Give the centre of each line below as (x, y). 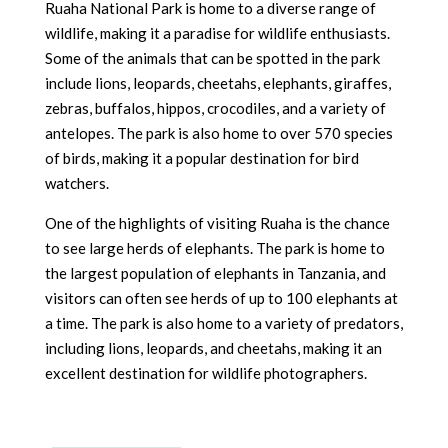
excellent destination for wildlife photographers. (205, 373)
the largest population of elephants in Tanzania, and (215, 273)
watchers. (76, 183)
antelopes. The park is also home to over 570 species (218, 133)
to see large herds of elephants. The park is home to (214, 248)
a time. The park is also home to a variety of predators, (223, 323)
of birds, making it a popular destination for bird (201, 158)
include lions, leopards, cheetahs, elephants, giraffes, (217, 83)
